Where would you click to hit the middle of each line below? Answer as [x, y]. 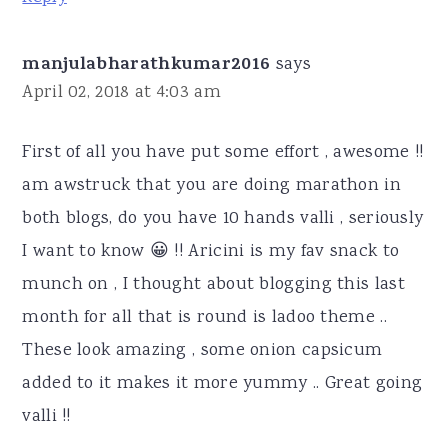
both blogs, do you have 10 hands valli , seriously [223, 219]
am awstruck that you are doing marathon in [211, 186]
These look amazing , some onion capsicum [202, 351]
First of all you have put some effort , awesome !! [223, 153]
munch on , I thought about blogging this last [213, 285]
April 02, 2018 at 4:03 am [121, 93]
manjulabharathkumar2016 [146, 66]
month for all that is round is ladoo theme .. [204, 318]
